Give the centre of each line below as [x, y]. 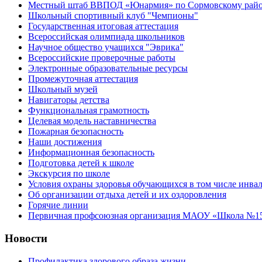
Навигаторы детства [69, 100]
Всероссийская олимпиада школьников [106, 37]
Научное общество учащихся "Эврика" [106, 47]
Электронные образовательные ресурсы [108, 68]
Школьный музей [63, 89]
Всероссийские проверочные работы [102, 58]
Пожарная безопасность [76, 132]
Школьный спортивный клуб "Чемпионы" [113, 16]
